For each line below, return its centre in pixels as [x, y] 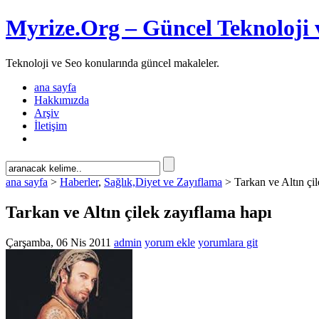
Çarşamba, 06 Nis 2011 [58, 242]
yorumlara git [228, 242]
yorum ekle [170, 242]
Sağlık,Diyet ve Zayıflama [163, 182]
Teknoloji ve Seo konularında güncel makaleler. [113, 63]
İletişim [51, 125]
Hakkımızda [62, 100]
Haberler [79, 182]
